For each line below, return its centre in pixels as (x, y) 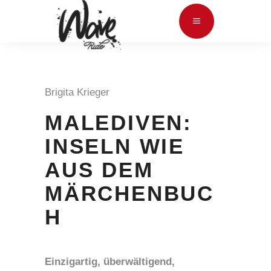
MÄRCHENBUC (129, 193)
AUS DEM (99, 170)
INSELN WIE (115, 146)
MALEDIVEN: (119, 122)
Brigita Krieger (80, 92)
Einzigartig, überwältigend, (110, 262)
